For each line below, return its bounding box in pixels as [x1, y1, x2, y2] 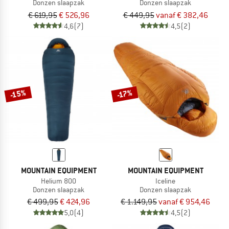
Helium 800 [41, 176, 76, 186]
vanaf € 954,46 [158, 197, 210, 208]
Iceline [155, 176, 175, 186]
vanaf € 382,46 [155, 10, 208, 20]
